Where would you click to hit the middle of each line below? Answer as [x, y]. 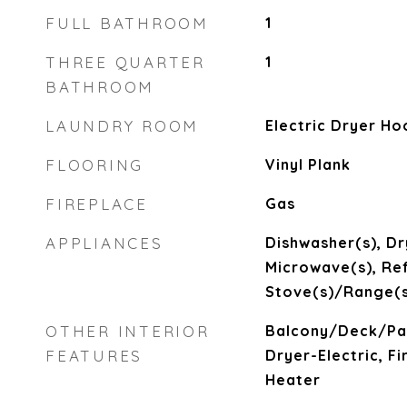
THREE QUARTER [125, 62]
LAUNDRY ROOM [122, 126]
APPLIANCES [104, 243]
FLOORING [94, 165]
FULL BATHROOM [127, 23]
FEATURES [94, 356]
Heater [293, 380]
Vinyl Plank [308, 164]
